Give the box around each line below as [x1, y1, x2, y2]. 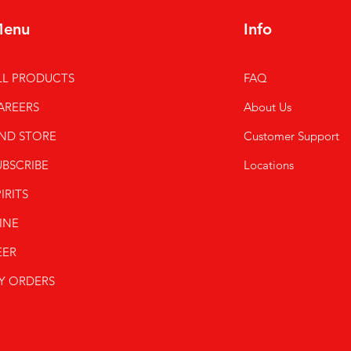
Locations [243, 157, 297, 172]
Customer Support [243, 128, 339, 143]
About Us [243, 99, 291, 114]
